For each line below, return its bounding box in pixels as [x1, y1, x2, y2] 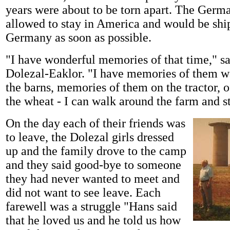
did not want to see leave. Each [6, 185, 161, 199]
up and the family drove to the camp [6, 144, 186, 158]
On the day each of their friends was [6, 116, 185, 130]
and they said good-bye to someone [6, 158, 181, 171]
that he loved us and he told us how [6, 213, 181, 227]
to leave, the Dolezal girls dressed [6, 130, 174, 144]
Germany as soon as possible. [6, 30, 151, 44]
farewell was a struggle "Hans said [6, 199, 177, 213]
